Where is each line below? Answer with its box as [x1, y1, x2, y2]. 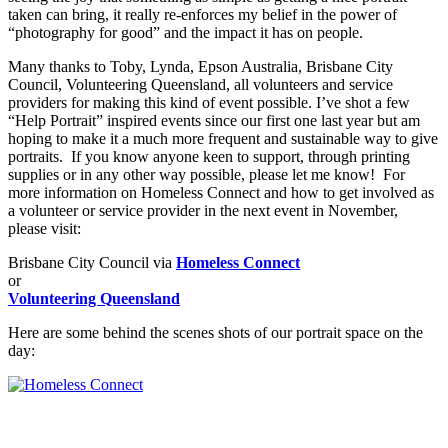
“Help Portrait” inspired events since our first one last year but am [8, 111, 420, 129]
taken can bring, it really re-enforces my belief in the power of [8, 5, 397, 23]
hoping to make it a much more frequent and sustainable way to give [8, 129, 438, 147]
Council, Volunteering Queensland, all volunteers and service [8, 75, 393, 93]
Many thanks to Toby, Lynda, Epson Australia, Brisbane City [8, 57, 393, 75]
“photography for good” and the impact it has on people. [8, 23, 363, 41]
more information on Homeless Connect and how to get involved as [8, 183, 434, 201]
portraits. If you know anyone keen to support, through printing [8, 147, 410, 165]
